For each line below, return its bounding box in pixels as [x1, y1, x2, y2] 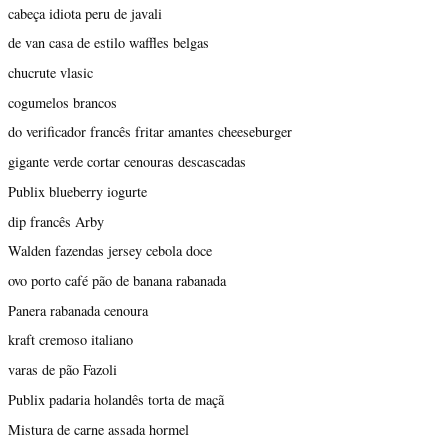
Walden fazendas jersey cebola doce [8, 241, 212, 261]
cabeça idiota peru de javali [8, 3, 162, 23]
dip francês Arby [8, 211, 104, 231]
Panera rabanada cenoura [8, 300, 148, 320]
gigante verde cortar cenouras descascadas [8, 152, 246, 172]
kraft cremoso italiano [8, 330, 133, 350]
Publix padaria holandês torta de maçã [8, 389, 224, 409]
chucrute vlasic [8, 62, 93, 82]
